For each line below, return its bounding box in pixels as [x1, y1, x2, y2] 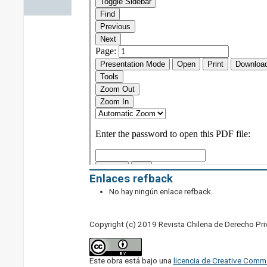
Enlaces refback [89, 172, 173, 185]
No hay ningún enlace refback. [109, 187, 214, 197]
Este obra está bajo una [89, 256, 173, 266]
